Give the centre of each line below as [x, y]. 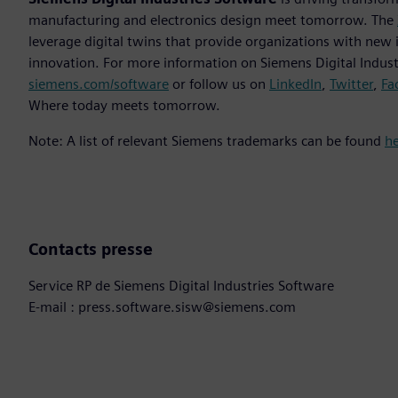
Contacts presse [91, 250]
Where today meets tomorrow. [124, 106]
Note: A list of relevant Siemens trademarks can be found [207, 141]
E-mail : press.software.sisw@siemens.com [162, 307]
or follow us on [219, 84]
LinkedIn [295, 84]
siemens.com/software [99, 84]
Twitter [351, 84]
